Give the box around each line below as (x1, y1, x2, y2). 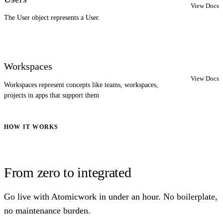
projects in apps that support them (4, 92, 99, 100)
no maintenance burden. (4, 205, 91, 216)
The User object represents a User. (4, 14, 100, 22)
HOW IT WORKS (4, 123, 59, 131)
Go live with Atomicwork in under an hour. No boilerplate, (4, 191, 218, 202)
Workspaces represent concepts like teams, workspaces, (4, 81, 158, 89)
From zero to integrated (4, 164, 131, 180)
